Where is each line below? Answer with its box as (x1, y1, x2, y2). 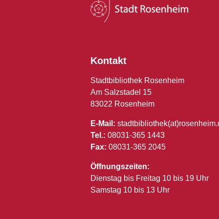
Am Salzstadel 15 (90, 88, 152, 96)
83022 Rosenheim (90, 99, 154, 108)
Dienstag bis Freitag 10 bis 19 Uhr (90, 174, 209, 182)
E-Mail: (90, 119, 115, 128)
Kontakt (90, 55, 127, 66)
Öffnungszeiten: (90, 162, 150, 171)
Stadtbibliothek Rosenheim (90, 76, 184, 85)
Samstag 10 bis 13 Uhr (90, 185, 170, 194)
